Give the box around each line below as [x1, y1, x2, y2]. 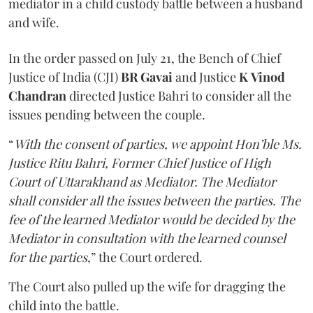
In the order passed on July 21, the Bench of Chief [8, 49, 281, 66]
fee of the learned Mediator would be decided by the [8, 210, 295, 228]
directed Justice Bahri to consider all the [69, 87, 291, 104]
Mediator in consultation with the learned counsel [8, 229, 286, 247]
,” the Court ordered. [87, 248, 205, 265]
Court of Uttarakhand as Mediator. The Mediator [8, 173, 276, 190]
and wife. [8, 13, 59, 31]
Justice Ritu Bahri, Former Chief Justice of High [8, 154, 271, 171]
